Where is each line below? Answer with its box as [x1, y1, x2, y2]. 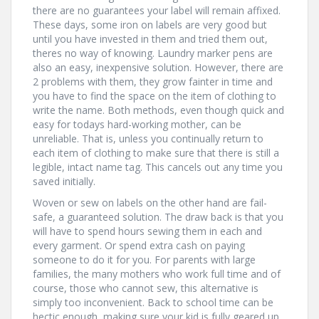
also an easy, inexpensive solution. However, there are [33, 61, 283, 74]
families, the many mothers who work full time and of [33, 267, 281, 281]
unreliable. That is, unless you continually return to [33, 132, 263, 145]
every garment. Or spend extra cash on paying [33, 239, 245, 252]
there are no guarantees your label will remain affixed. [33, 4, 281, 17]
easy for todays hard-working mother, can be [33, 117, 241, 131]
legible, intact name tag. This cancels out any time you [33, 160, 283, 174]
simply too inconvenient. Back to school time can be [33, 296, 273, 309]
